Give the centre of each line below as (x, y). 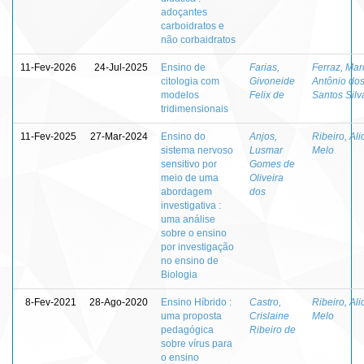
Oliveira (266, 178)
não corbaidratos (198, 39)
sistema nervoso (197, 150)
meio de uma (190, 178)
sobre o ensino (194, 233)
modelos (180, 95)
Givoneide (272, 81)
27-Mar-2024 (119, 136)
